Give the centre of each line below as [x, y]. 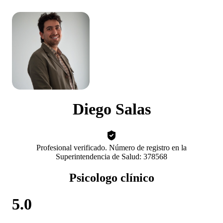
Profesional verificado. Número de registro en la [111, 147]
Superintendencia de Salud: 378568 [111, 156]
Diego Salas [111, 109]
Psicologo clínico [111, 177]
